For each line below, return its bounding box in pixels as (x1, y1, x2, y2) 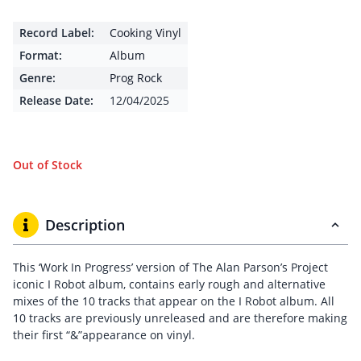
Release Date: (19, 93, 93, 108)
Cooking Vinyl (110, 25, 181, 40)
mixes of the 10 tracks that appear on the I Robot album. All (13, 293, 334, 309)
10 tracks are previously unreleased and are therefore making (13, 310, 347, 326)
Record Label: (19, 25, 94, 40)
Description (45, 215, 125, 234)
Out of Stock (13, 157, 82, 172)
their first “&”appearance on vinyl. (13, 327, 195, 342)
